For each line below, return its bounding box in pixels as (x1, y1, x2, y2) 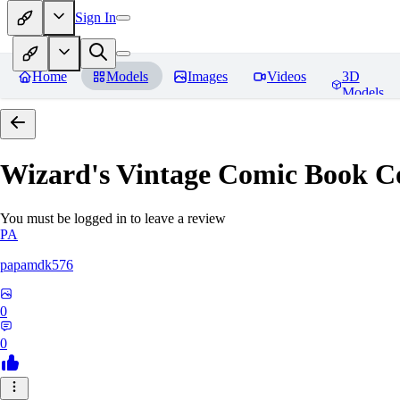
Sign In (75, 9, 116, 25)
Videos (267, 69, 306, 84)
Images (187, 69, 228, 84)
